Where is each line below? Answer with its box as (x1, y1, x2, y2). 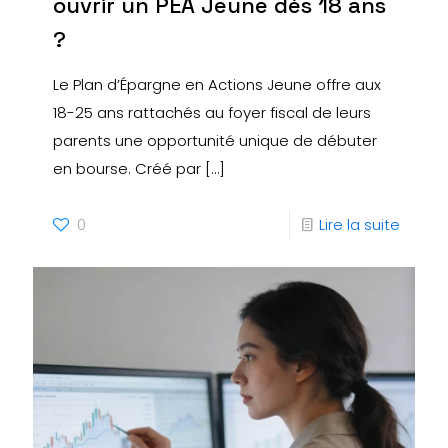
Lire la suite (319, 214, 400, 236)
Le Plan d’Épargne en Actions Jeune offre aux (53, 74, 381, 96)
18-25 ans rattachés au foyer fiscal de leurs (53, 102, 371, 124)
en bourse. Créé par (53, 158, 201, 180)
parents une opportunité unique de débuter (53, 130, 377, 152)
